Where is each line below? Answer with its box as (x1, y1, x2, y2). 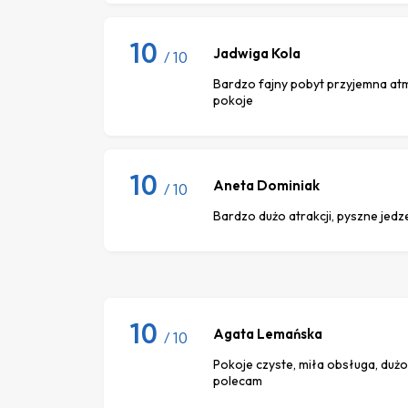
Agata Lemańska (213, 324, 322, 342)
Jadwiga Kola (213, 44, 301, 62)
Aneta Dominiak (213, 176, 320, 194)
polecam (213, 372, 262, 389)
